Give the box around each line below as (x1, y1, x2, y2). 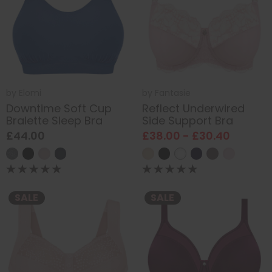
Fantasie (155, 87, 191, 100)
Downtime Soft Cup (6, 100, 112, 116)
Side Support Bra (142, 112, 233, 128)
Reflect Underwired (142, 100, 245, 116)
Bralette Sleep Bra (6, 112, 103, 128)
